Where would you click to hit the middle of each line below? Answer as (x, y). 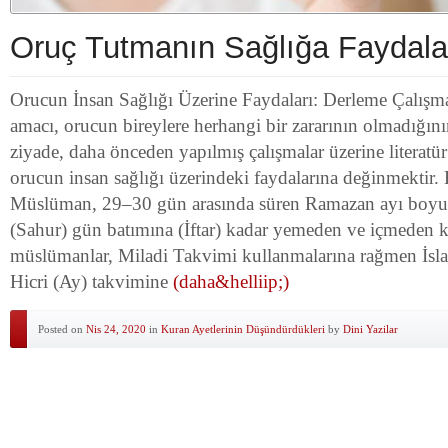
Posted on (62, 329)
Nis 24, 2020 (116, 329)
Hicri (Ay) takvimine (91, 281)
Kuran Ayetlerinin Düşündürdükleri (243, 329)
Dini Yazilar (370, 329)
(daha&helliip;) (231, 281)
